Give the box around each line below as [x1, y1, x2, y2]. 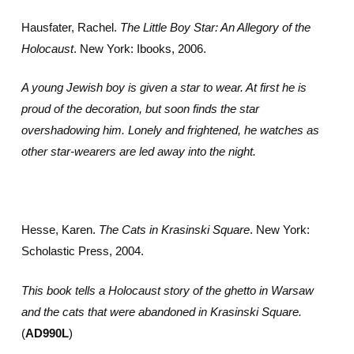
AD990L [24, 326, 69, 340]
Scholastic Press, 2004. [21, 244, 144, 258]
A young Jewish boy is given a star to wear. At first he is [21, 81, 307, 94]
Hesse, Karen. [21, 223, 99, 236]
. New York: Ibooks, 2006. [73, 41, 206, 55]
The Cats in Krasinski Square [98, 223, 250, 236]
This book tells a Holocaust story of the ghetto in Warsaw [21, 283, 314, 297]
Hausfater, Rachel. [21, 20, 120, 34]
